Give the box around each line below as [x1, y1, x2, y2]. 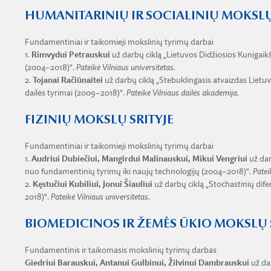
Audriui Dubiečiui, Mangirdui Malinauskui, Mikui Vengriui [29, 154, 247, 163]
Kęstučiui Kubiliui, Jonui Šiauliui [30, 180, 152, 189]
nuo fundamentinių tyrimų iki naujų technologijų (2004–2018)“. [24, 167, 253, 176]
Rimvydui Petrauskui [29, 50, 112, 59]
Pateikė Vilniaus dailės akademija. [126, 88, 239, 97]
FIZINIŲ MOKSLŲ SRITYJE [24, 113, 174, 126]
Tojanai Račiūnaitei [30, 76, 105, 85]
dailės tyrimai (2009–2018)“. [24, 88, 126, 97]
